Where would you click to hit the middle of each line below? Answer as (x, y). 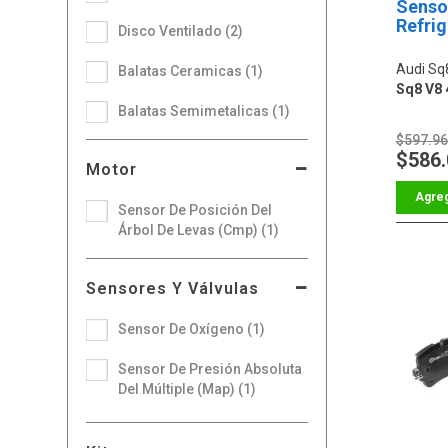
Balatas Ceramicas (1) (191, 70)
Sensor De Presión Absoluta (210, 368)
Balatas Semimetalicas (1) (204, 110)
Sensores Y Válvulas (173, 288)
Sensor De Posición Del (195, 209)
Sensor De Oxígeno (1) (192, 328)
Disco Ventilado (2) (181, 30)
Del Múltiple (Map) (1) (187, 388)
